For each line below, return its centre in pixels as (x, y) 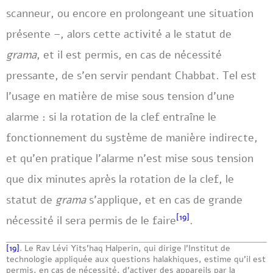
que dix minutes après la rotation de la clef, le (120, 179)
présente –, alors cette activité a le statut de (119, 34)
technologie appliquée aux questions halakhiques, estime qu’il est (136, 259)
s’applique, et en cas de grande (164, 200)
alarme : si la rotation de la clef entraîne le (111, 117)
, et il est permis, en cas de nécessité (129, 55)
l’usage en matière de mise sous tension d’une (120, 96)
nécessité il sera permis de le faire (91, 221)
